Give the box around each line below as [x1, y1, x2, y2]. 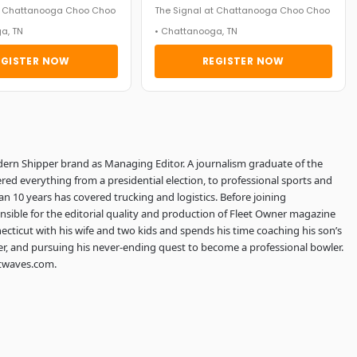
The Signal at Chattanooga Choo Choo [155, 4, 330, 17]
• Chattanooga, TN [155, 25, 237, 37]
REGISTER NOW [202, 54, 284, 68]
